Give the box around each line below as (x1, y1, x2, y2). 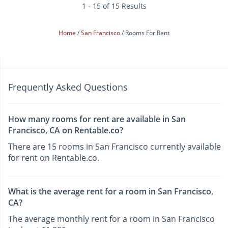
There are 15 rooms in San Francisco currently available (8, 140, 221, 152)
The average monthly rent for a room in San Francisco (8, 213, 215, 224)
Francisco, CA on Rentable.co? (8, 124, 123, 136)
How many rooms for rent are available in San (8, 113, 186, 125)
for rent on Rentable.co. (8, 152, 99, 163)
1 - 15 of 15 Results (81, 1, 147, 11)
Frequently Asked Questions (8, 81, 128, 94)
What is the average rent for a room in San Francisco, (8, 185, 213, 197)
